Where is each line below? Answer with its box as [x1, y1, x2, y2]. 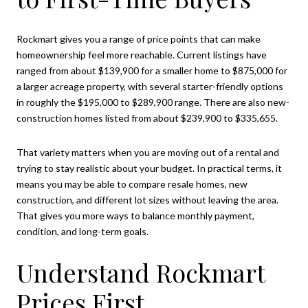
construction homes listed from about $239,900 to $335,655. [16, 112, 278, 124]
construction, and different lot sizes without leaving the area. [16, 193, 278, 206]
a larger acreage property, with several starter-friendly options [16, 80, 283, 93]
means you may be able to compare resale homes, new [16, 177, 247, 190]
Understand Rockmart [16, 255, 265, 289]
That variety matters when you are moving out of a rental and [16, 146, 279, 158]
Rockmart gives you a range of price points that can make [16, 33, 261, 45]
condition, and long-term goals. [16, 225, 148, 237]
